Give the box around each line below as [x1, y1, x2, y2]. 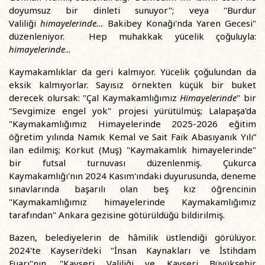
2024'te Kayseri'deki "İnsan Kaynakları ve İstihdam [9, 244, 256, 256]
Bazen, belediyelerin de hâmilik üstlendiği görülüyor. [9, 231, 256, 243]
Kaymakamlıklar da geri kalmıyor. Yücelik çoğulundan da [9, 66, 256, 77]
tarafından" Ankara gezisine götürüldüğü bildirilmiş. [9, 209, 225, 221]
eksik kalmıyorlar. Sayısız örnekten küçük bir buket [9, 79, 256, 91]
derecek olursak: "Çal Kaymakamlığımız [9, 92, 180, 104]
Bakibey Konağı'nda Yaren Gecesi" [108, 17, 256, 29]
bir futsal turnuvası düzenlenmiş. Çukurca [9, 157, 256, 169]
